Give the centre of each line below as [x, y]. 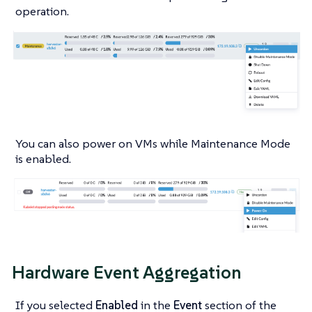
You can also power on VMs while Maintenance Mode [153, 144]
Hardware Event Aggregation [127, 273]
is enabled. [43, 159]
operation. [42, 11]
